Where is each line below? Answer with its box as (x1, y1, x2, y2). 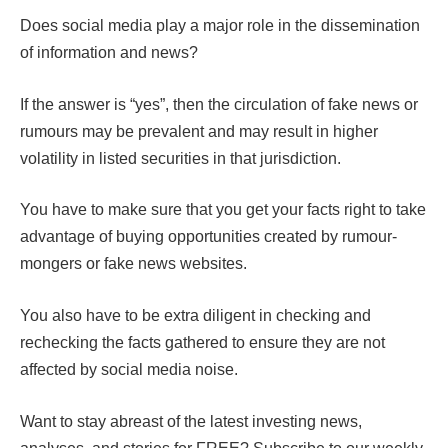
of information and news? (20, 44, 198, 62)
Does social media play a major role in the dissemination (20, 17, 420, 35)
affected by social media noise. (20, 360, 238, 378)
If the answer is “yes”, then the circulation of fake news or (20, 95, 418, 113)
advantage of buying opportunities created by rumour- (20, 228, 397, 246)
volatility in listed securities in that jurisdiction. (20, 149, 345, 167)
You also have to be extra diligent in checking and (20, 306, 371, 324)
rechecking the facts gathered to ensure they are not (20, 333, 385, 351)
